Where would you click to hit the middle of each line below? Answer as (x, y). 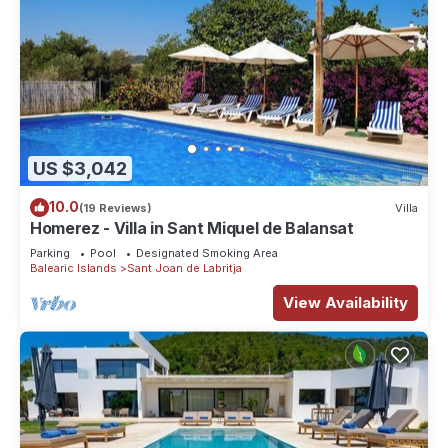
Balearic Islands (73, 268)
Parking (50, 253)
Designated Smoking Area (207, 253)
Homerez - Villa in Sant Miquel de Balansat (192, 228)
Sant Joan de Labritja (184, 268)
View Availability (345, 303)
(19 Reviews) (115, 207)
